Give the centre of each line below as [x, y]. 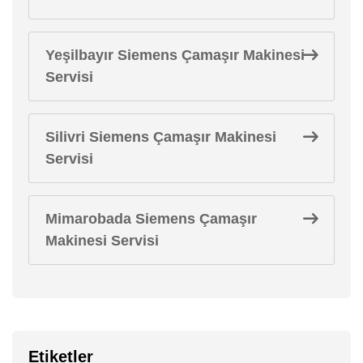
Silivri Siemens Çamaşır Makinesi [161, 137]
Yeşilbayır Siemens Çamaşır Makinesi [175, 55]
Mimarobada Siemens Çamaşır [151, 218]
